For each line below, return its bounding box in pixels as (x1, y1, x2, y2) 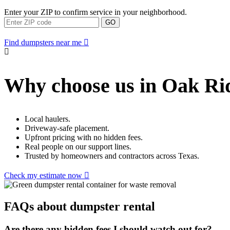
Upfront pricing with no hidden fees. (25, 133, 143, 142)
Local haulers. (25, 114, 70, 124)
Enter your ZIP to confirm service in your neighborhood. (4, 8, 187, 17)
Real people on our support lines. (25, 142, 131, 151)
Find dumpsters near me (4, 38, 82, 47)
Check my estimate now (4, 171, 82, 180)
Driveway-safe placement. (25, 124, 109, 133)
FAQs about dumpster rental (4, 200, 155, 214)
